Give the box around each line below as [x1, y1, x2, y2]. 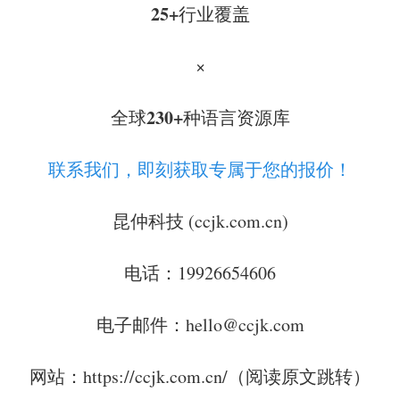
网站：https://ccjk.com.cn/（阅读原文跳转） [29, 364, 371, 388]
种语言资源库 [182, 105, 290, 129]
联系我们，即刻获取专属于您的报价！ [48, 157, 352, 181]
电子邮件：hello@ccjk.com [96, 312, 304, 337]
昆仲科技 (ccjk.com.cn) [112, 209, 288, 233]
